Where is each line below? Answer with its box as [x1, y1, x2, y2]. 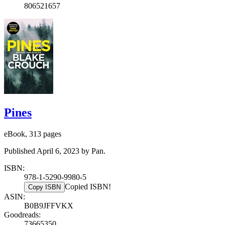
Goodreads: [4, 210, 41, 219]
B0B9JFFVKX [24, 201, 73, 210]
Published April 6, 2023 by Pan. [4, 147, 105, 156]
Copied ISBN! [65, 182, 111, 191]
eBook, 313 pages [4, 130, 61, 139]
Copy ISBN [28, 183, 61, 191]
